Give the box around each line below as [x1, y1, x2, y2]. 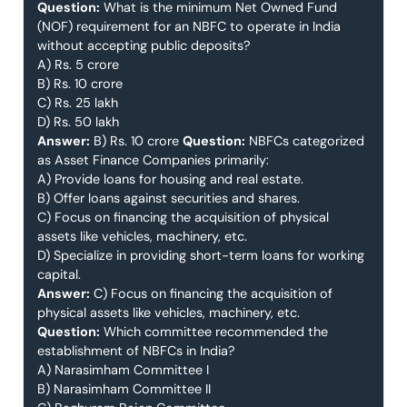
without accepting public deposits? [37, 37, 251, 55]
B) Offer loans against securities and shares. [37, 190, 300, 207]
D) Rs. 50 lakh [37, 114, 119, 131]
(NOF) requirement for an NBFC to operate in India [37, 18, 341, 35]
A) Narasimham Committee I [37, 362, 209, 379]
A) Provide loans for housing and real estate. [37, 171, 303, 188]
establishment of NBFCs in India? [37, 342, 235, 360]
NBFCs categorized [245, 133, 364, 150]
